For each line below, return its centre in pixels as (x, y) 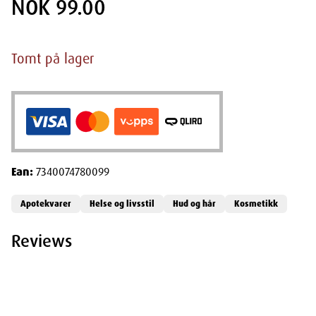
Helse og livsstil (122, 203)
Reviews (42, 241)
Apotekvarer (46, 203)
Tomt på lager (53, 59)
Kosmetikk (256, 203)
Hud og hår (194, 203)
